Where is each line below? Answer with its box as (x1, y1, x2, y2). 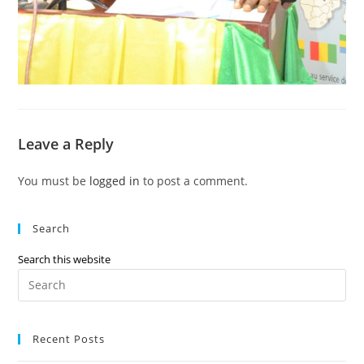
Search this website (18, 251, 111, 266)
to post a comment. (140, 172, 249, 188)
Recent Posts (32, 331, 106, 346)
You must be (18, 172, 90, 188)
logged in (89, 172, 141, 188)
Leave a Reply (18, 133, 115, 154)
